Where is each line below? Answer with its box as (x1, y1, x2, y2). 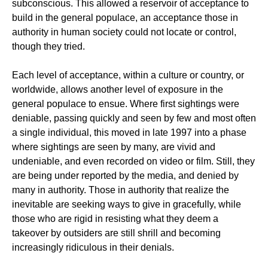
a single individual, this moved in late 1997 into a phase (12, 127, 246, 138)
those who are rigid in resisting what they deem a (12, 214, 218, 224)
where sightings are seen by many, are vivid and (12, 142, 215, 152)
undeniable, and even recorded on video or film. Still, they (12, 156, 255, 166)
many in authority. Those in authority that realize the (12, 185, 229, 195)
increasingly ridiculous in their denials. (12, 242, 174, 252)
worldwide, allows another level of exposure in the (12, 84, 223, 95)
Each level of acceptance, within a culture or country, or (12, 70, 244, 80)
